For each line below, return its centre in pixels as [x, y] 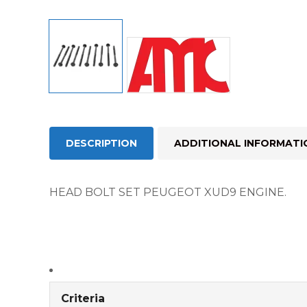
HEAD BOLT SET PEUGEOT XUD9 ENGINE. [168, 192]
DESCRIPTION [101, 143]
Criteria [83, 298]
